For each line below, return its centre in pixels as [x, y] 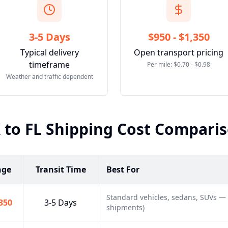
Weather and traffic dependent [49, 77]
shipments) [125, 207]
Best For [123, 169]
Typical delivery [49, 52]
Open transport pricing [179, 52]
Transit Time [61, 169]
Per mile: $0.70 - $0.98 [179, 64]
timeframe [49, 65]
